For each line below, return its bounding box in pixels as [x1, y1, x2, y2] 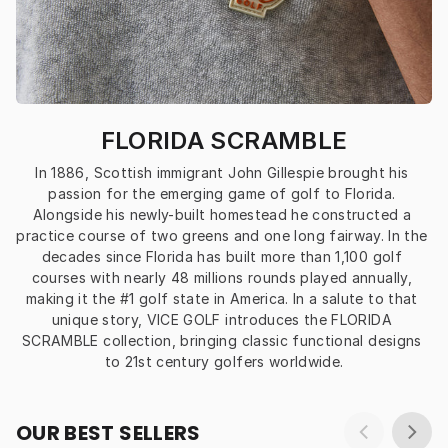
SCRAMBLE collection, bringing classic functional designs [22, 332, 422, 350]
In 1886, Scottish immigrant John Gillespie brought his [35, 164, 409, 182]
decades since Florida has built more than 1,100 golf [41, 248, 402, 266]
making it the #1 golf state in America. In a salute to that [25, 290, 418, 308]
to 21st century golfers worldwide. [104, 353, 344, 371]
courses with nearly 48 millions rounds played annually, [31, 269, 412, 287]
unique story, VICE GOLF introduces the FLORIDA [51, 311, 392, 329]
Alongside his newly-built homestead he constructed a [32, 206, 411, 224]
